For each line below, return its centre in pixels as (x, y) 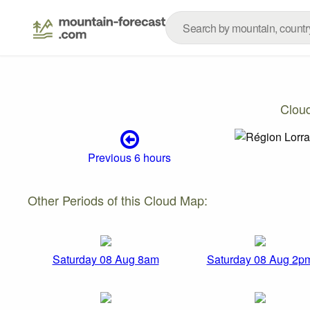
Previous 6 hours (129, 157)
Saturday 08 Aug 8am (106, 259)
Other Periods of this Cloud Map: (118, 200)
